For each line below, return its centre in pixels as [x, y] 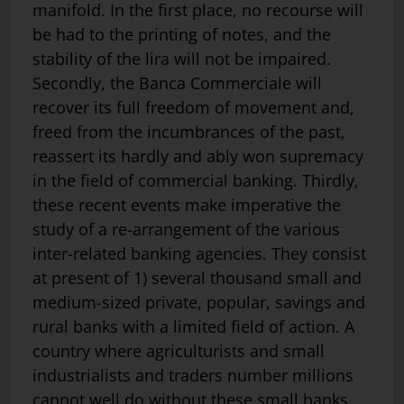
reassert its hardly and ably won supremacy [198, 156]
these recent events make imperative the [187, 204]
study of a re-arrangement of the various [186, 229]
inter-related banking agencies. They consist [199, 253]
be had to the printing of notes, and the [182, 34]
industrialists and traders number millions [193, 375]
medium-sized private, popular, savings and [199, 302]
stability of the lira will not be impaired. [182, 58]
